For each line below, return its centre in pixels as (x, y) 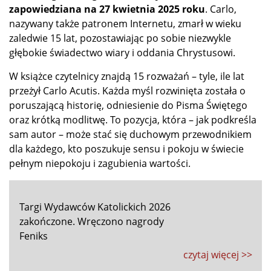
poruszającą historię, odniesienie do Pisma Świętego (128, 106)
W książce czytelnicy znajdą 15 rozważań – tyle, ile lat (127, 77)
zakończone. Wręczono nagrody (92, 222)
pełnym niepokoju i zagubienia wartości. (100, 164)
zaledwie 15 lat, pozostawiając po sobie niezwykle (120, 38)
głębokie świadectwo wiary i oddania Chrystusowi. (122, 53)
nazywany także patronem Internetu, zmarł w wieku (125, 24)
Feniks (34, 236)
